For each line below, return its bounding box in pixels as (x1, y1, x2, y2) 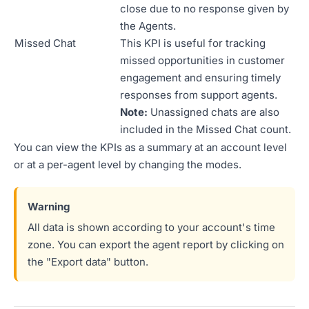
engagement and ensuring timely (120, 70, 281, 84)
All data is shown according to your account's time (28, 221, 275, 235)
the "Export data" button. (28, 255, 148, 269)
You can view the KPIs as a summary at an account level (14, 140, 287, 154)
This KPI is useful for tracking (120, 36, 266, 50)
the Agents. (120, 19, 176, 32)
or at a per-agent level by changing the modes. (14, 157, 241, 171)
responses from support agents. (120, 88, 277, 101)
